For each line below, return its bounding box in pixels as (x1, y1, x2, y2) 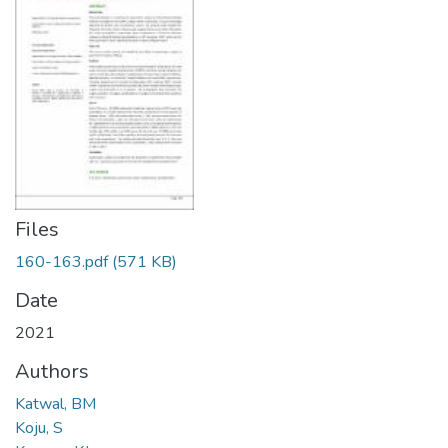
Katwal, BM (15, 393, 96, 415)
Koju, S (15, 417, 63, 439)
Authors (15, 358, 89, 385)
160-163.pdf (15, 251, 108, 273)
